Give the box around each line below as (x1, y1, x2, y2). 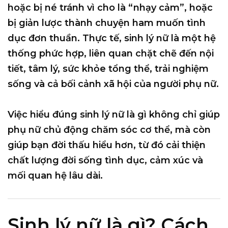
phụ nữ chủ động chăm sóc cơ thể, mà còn (8, 124, 211, 136)
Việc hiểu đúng (8, 109, 80, 121)
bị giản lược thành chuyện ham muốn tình (8, 17, 206, 29)
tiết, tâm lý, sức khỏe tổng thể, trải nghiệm (8, 63, 209, 75)
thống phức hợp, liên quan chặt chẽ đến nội (8, 48, 214, 60)
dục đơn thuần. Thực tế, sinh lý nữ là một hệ (8, 33, 216, 44)
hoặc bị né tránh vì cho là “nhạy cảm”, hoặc (8, 2, 213, 14)
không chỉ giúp (147, 109, 220, 121)
